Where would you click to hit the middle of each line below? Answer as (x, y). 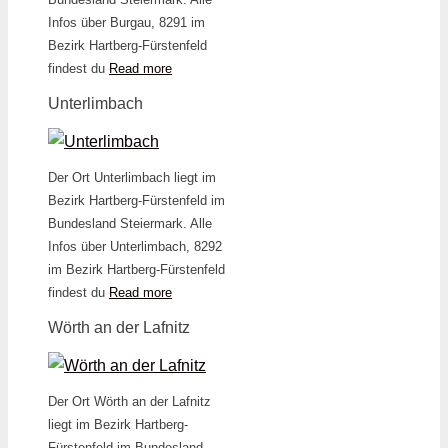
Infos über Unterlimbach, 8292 (135, 246)
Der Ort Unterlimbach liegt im (132, 177)
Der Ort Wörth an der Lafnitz (129, 401)
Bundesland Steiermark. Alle (130, 223)
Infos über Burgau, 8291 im (126, 22)
